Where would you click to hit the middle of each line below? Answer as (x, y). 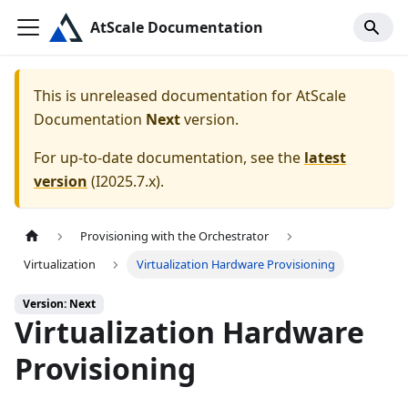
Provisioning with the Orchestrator (175, 236)
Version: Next (59, 304)
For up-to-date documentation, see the (169, 158)
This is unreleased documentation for (165, 96)
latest (325, 158)
